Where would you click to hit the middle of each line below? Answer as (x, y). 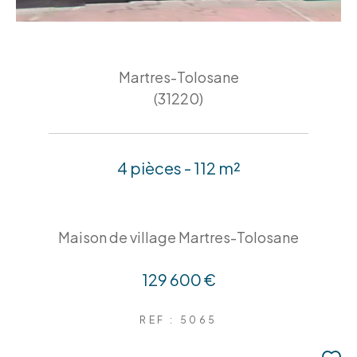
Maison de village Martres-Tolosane (178, 237)
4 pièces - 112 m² (178, 167)
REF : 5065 (178, 320)
